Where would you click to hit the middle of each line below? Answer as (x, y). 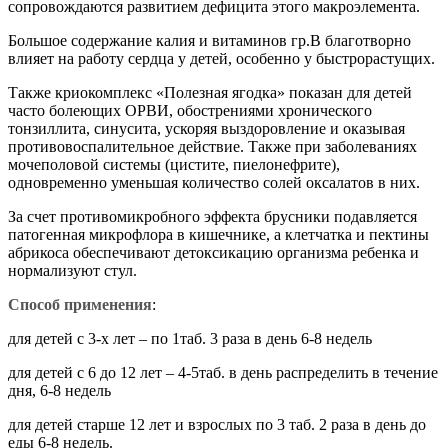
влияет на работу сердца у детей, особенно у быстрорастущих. (221, 59)
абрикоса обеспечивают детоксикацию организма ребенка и (213, 253)
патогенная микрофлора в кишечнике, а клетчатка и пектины (218, 235)
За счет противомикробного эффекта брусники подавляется (212, 217)
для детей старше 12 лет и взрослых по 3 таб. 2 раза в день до (217, 425)
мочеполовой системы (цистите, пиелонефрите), (174, 165)
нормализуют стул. (72, 271)
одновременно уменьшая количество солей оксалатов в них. (214, 183)
